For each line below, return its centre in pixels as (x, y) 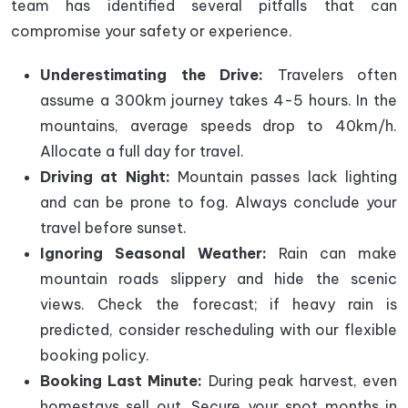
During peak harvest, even (300, 381)
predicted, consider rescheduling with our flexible (219, 330)
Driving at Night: (105, 177)
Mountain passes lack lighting (284, 177)
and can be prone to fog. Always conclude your (219, 202)
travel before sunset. (113, 228)
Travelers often (330, 75)
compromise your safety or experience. (152, 31)
